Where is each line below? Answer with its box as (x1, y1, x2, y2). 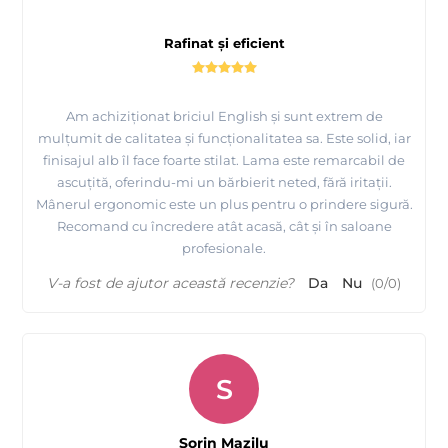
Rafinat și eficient (163, 35, 285, 52)
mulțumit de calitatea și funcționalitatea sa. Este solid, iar (37, 130, 411, 147)
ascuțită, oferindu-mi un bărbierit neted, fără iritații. (56, 174, 392, 191)
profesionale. (182, 240, 266, 257)
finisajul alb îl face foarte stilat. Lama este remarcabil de (43, 152, 405, 169)
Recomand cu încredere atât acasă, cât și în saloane (56, 218, 392, 235)
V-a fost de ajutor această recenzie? (47, 274, 294, 293)
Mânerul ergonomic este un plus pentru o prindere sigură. (35, 196, 413, 213)
